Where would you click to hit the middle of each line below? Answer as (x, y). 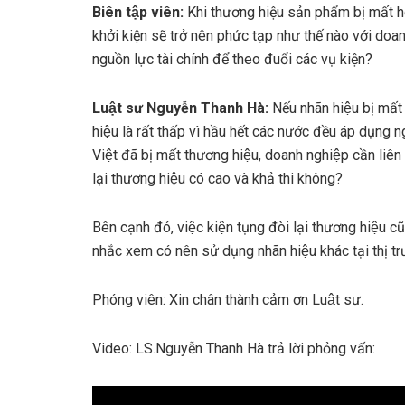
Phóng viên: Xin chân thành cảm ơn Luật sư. (228, 300)
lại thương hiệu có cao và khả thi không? (217, 179)
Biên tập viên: (138, 13)
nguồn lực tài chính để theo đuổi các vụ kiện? (232, 60)
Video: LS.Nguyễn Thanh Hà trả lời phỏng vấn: (234, 349)
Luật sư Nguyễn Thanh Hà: (180, 108)
